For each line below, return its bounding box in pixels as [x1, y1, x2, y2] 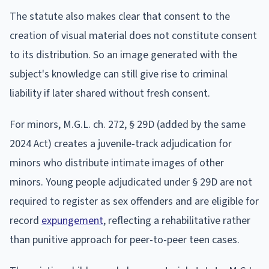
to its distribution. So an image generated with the [10, 47, 237, 62]
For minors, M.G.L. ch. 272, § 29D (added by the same [10, 116, 246, 132]
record [10, 213, 41, 228]
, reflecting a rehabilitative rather [103, 213, 250, 228]
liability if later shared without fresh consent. [10, 85, 210, 101]
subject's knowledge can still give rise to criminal [10, 66, 228, 82]
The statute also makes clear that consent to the [10, 8, 230, 24]
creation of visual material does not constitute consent [10, 28, 257, 43]
